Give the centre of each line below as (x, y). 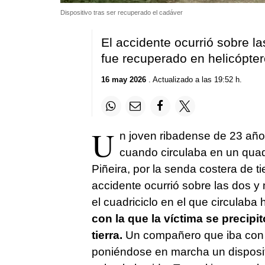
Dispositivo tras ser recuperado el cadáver (122, 12)
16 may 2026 (123, 80)
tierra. (107, 235)
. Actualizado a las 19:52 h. (194, 80)
